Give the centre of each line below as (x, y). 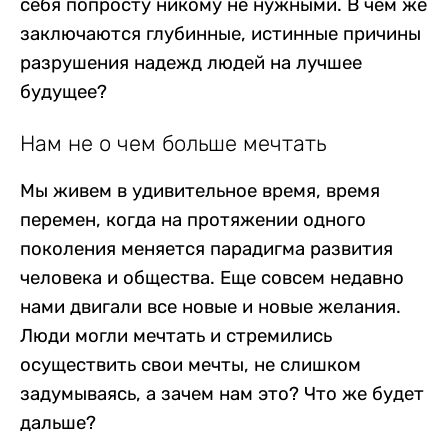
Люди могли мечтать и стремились (176, 335)
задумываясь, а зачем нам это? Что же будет (222, 393)
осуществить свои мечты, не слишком (190, 364)
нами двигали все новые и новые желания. (210, 306)
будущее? (63, 92)
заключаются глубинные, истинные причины (220, 34)
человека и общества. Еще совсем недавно (212, 277)
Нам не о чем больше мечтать (173, 143)
